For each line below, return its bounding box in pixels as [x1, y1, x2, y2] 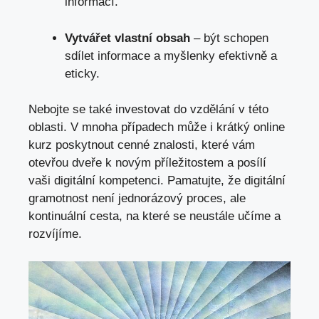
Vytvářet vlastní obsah [65, 31, 190, 45]
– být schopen [190, 31, 268, 45]
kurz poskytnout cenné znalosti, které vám [28, 138, 255, 152]
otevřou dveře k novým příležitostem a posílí [28, 156, 266, 170]
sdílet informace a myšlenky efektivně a [65, 48, 277, 63]
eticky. [65, 66, 100, 80]
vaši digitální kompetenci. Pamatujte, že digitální [28, 174, 286, 188]
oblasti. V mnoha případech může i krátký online [28, 120, 285, 135]
